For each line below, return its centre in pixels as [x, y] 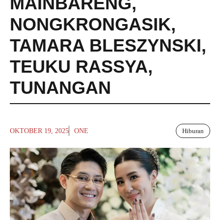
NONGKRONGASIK [90, 24]
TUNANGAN [60, 88]
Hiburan [193, 131]
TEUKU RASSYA [79, 67]
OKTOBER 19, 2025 [39, 131]
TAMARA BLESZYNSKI [106, 45]
